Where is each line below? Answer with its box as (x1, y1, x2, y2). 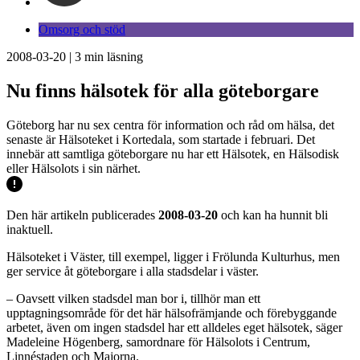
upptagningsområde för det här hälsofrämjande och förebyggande (6, 305, 337, 320)
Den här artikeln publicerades (6, 207, 158, 222)
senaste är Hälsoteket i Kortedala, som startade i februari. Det (6, 132, 315, 146)
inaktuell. (6, 222, 53, 236)
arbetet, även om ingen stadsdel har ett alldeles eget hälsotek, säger (6, 320, 342, 334)
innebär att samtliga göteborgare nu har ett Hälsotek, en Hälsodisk (6, 146, 339, 161)
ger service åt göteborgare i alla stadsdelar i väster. (6, 264, 259, 278)
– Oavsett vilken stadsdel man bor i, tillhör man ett (6, 291, 260, 305)
